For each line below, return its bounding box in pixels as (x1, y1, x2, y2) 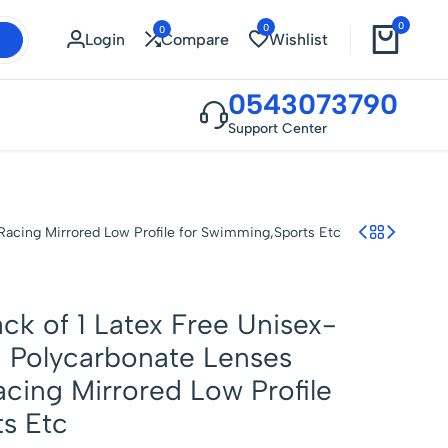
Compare (161, 29, 229, 49)
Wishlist (269, 29, 328, 49)
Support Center (228, 120, 327, 137)
